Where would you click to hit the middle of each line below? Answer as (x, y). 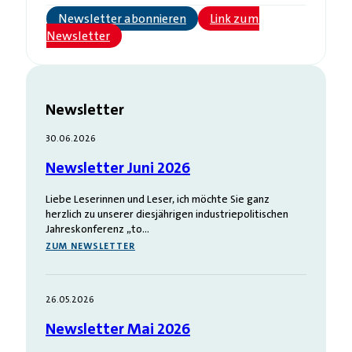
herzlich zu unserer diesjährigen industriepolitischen (167, 213)
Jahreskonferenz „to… (97, 228)
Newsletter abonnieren (122, 18)
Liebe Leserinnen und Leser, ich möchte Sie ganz (158, 198)
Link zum (235, 18)
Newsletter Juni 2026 (118, 167)
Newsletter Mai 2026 (118, 328)
